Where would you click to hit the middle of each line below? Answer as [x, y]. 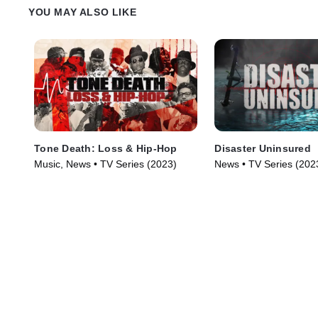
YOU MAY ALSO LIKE [83, 12]
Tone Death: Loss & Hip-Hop [106, 148]
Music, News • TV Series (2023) [105, 164]
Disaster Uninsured [263, 148]
